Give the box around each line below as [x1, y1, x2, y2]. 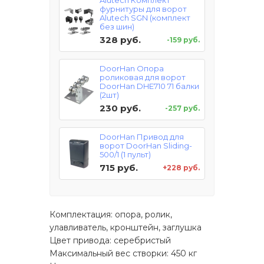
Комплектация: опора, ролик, [49, 209, 172, 220]
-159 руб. [167, 35, 200, 45]
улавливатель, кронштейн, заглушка [49, 222, 202, 233]
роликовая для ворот [100, 72, 186, 82]
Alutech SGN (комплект [100, 13, 190, 23]
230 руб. [100, 103, 141, 114]
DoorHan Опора [100, 64, 164, 74]
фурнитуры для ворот [100, 4, 187, 14]
